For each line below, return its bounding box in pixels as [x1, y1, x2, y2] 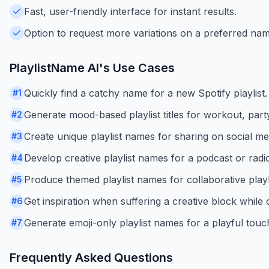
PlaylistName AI [10, 60, 99, 75]
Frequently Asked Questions [10, 250, 173, 265]
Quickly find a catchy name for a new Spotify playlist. [24, 86, 267, 99]
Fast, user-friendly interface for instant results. [24, 5, 237, 17]
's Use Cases [99, 60, 175, 75]
